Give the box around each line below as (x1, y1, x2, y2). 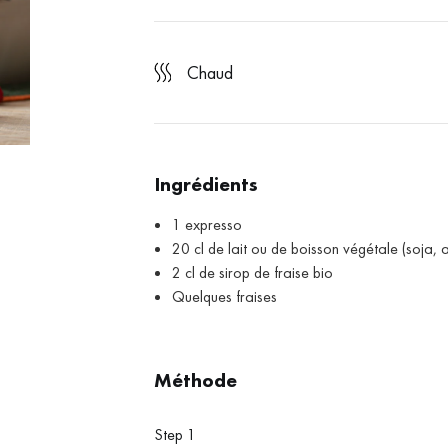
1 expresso (172, 214, 243, 236)
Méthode (154, 367, 238, 394)
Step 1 (154, 424, 197, 446)
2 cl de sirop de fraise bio (172, 262, 334, 284)
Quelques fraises (172, 286, 278, 308)
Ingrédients (154, 171, 259, 198)
